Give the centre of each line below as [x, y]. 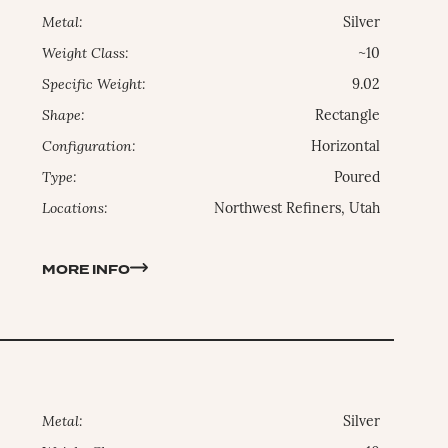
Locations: [75, 210]
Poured [357, 179]
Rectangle [348, 117]
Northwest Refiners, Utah [297, 210]
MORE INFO [86, 270]
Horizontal [346, 148]
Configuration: [89, 148]
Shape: [64, 117]
